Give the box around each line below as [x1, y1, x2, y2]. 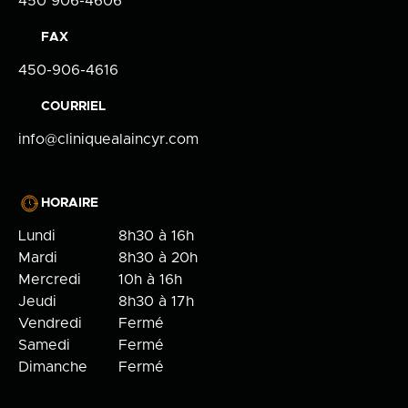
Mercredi [18, 272, 81, 288]
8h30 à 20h [118, 250, 198, 266]
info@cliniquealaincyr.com [18, 132, 199, 148]
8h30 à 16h [118, 229, 194, 244]
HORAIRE [41, 197, 98, 210]
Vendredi [18, 316, 82, 331]
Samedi [18, 338, 70, 353]
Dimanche [18, 360, 87, 375]
